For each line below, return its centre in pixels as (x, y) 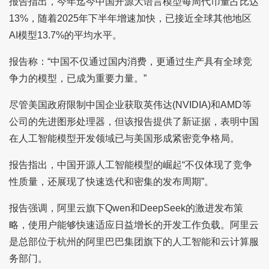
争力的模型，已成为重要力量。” (77, 78)
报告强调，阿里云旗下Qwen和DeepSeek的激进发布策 (126, 208)
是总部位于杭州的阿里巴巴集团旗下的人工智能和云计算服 (134, 241)
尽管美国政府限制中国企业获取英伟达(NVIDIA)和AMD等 (130, 104)
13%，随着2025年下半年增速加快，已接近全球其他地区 (130, 18)
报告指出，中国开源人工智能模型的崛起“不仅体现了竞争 (130, 165)
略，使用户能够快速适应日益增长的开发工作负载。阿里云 (134, 225)
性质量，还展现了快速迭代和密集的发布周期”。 (111, 181)
